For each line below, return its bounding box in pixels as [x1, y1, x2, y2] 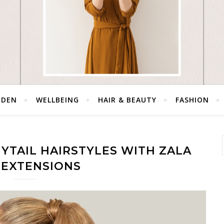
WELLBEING [36, 95, 79, 105]
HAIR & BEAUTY [98, 95, 156, 105]
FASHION [175, 95, 209, 105]
